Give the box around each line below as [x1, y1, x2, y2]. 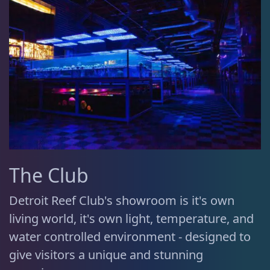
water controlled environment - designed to [9, 228, 251, 245]
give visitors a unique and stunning [9, 246, 203, 263]
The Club [9, 162, 89, 188]
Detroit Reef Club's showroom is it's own [9, 192, 234, 209]
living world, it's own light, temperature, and [9, 210, 254, 227]
